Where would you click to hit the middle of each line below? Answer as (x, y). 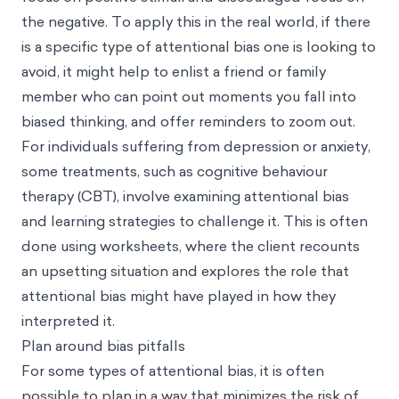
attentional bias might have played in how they (179, 295)
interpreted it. (68, 320)
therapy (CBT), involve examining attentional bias (185, 195)
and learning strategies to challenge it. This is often (195, 220)
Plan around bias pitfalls (103, 345)
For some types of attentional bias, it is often (173, 370)
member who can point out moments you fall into (189, 96)
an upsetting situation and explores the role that (185, 270)
